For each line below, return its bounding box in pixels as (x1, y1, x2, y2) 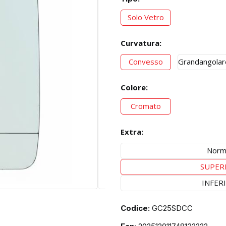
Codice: (121, 203, 150, 213)
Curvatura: (121, 38, 161, 48)
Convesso (129, 56, 163, 67)
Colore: (121, 82, 148, 93)
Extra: (121, 127, 143, 137)
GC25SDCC (152, 203, 193, 213)
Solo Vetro (128, 12, 164, 23)
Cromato (131, 101, 161, 111)
